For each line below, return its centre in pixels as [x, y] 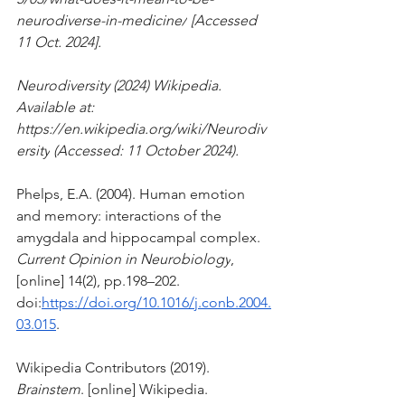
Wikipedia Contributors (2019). [115, 367]
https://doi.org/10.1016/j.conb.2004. [156, 302]
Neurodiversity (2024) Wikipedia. [121, 85]
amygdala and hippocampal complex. [140, 237]
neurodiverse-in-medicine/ [102, 20]
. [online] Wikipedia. [146, 389]
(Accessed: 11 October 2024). [146, 150]
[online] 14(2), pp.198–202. [100, 280]
